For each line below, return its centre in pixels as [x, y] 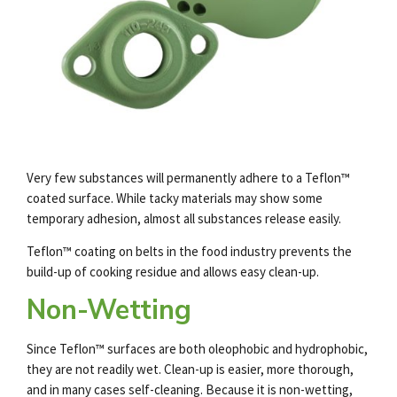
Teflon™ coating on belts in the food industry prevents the [189, 252]
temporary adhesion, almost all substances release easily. [184, 219]
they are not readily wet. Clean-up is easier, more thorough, [190, 370]
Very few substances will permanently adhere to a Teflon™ [188, 178]
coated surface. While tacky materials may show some [175, 198]
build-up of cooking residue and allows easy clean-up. [173, 272]
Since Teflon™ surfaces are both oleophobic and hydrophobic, [197, 349]
